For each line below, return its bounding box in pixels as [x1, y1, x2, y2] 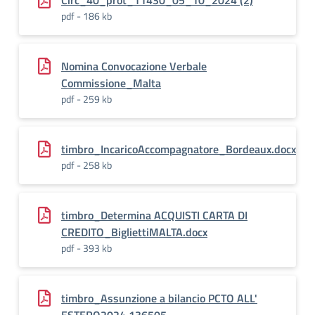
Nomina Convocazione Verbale [61, 58, 207, 75]
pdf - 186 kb [61, 8, 112, 23]
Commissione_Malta [61, 75, 161, 91]
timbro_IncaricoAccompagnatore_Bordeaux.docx [61, 141, 296, 157]
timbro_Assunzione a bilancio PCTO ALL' [61, 290, 257, 307]
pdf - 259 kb [61, 91, 112, 106]
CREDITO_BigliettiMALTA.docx [61, 224, 207, 240]
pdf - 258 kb [61, 157, 112, 172]
